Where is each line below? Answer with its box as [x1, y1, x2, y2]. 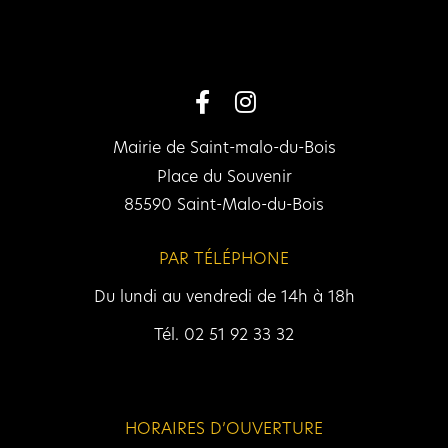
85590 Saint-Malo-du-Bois [124, 193, 324, 217]
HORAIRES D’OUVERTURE [125, 416, 323, 440]
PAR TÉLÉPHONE [159, 246, 289, 270]
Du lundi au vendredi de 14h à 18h [93, 284, 355, 308]
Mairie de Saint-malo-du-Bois [112, 136, 336, 160]
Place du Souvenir [156, 164, 292, 188]
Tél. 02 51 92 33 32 [154, 323, 294, 347]
